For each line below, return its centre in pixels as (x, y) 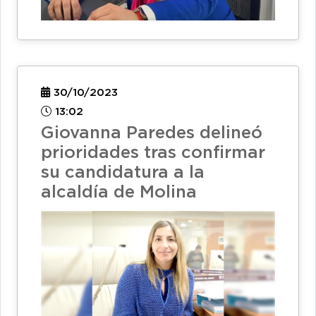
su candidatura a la (123, 172)
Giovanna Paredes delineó (152, 133)
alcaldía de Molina (119, 192)
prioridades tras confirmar (153, 153)
